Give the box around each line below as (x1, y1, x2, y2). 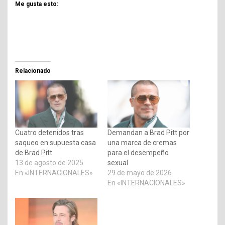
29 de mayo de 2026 (107, 169, 172, 177)
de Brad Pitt (15, 149, 52, 157)
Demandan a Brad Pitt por (107, 129, 189, 137)
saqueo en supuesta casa (15, 139, 96, 147)
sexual (107, 159, 128, 167)
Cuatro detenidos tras (15, 129, 84, 137)
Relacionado (15, 67, 51, 75)
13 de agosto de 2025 (15, 159, 83, 167)
